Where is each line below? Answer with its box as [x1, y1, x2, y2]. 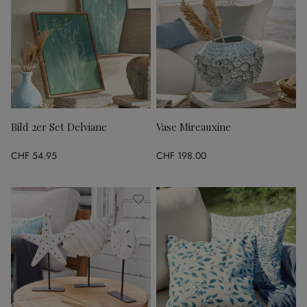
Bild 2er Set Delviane [11, 119, 107, 134]
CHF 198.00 [156, 149, 206, 163]
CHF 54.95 [11, 149, 57, 163]
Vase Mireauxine [156, 119, 231, 134]
